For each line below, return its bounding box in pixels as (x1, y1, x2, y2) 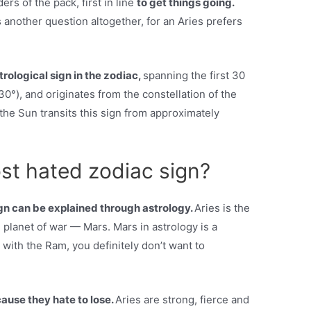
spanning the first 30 (143, 69, 246, 83)
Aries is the (194, 201, 251, 215)
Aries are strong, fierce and (115, 293, 250, 307)
